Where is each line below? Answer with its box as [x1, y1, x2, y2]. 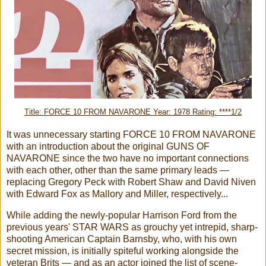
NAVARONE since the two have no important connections [7, 153, 249, 163]
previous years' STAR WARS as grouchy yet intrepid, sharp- [7, 221, 258, 232]
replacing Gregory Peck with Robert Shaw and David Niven [7, 176, 256, 187]
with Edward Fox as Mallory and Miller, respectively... [7, 188, 228, 199]
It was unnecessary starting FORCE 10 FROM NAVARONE [7, 129, 256, 140]
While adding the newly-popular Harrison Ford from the [7, 210, 237, 220]
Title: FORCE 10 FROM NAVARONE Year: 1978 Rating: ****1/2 [24, 107, 242, 116]
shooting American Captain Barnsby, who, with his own [7, 233, 237, 244]
